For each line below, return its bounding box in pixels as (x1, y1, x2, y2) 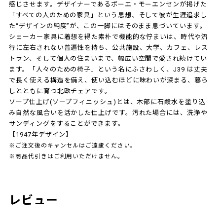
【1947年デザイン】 (9, 130, 73, 138)
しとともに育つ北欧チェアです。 (9, 87, 111, 95)
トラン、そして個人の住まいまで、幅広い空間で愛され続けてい (9, 54, 207, 62)
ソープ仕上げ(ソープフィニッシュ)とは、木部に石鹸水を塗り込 (9, 98, 206, 106)
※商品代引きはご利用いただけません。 (9, 152, 124, 160)
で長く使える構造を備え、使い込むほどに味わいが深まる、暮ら (9, 76, 208, 84)
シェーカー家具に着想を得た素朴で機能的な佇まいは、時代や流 (9, 33, 208, 40)
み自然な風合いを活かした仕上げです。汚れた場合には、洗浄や (9, 109, 208, 116)
